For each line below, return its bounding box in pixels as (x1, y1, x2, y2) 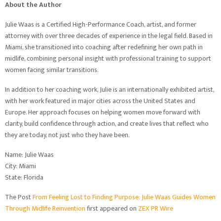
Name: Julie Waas (5, 149, 54, 160)
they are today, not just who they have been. (5, 129, 130, 141)
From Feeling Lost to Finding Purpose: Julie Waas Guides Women (33, 191, 216, 203)
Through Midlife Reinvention (5, 203, 87, 214)
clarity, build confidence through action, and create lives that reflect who (5, 118, 209, 129)
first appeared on (87, 203, 138, 214)
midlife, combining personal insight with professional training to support (5, 53, 211, 64)
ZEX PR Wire (138, 203, 173, 214)
